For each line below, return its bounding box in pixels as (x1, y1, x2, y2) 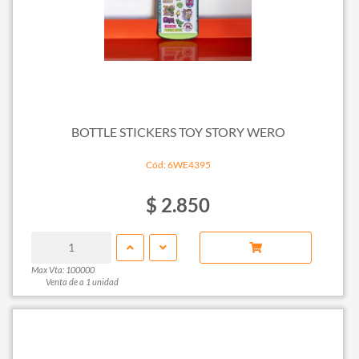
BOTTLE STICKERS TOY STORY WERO (71, 124, 285, 140)
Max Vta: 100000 (30, 264, 95, 275)
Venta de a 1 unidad (45, 276, 119, 287)
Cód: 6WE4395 (145, 158, 211, 171)
